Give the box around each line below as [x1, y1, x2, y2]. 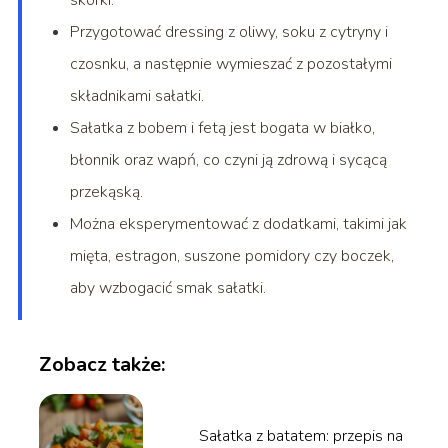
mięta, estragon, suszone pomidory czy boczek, [69, 245, 394, 268]
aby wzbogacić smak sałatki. [69, 277, 266, 300]
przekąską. [69, 181, 143, 204]
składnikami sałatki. [69, 85, 204, 108]
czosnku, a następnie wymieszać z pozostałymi [69, 53, 392, 76]
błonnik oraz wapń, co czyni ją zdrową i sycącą [69, 149, 387, 172]
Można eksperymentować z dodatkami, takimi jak [69, 213, 407, 236]
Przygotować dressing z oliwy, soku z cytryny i [69, 21, 388, 44]
